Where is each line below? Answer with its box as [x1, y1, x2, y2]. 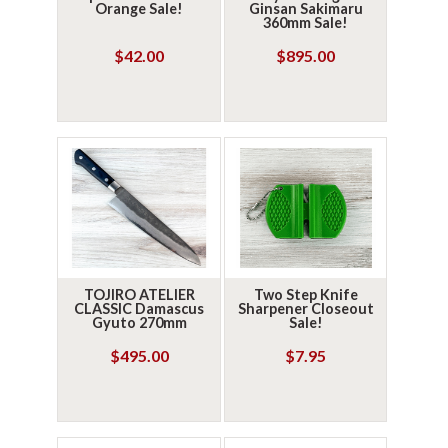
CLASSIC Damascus [74, 300, 205, 317]
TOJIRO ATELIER [83, 286, 195, 303]
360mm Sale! [263, 14, 349, 31]
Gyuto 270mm [91, 314, 187, 331]
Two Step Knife [253, 286, 358, 303]
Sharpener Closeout [237, 300, 374, 317]
